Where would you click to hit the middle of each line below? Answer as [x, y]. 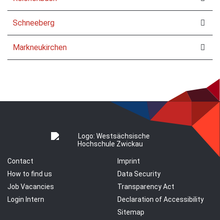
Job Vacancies [31, 187]
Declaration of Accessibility [161, 200]
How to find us [30, 174]
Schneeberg [34, 23]
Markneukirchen [40, 47]
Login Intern [26, 200]
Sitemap [131, 212]
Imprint [129, 161]
